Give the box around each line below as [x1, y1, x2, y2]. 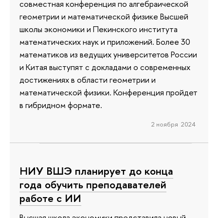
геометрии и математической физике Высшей [19, 10, 188, 22]
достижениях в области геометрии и [19, 73, 156, 85]
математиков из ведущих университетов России [19, 48, 197, 60]
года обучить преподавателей [19, 177, 166, 192]
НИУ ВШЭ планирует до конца [19, 163, 173, 178]
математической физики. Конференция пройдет [19, 86, 198, 98]
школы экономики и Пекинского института [19, 23, 178, 35]
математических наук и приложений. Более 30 [19, 36, 190, 47]
